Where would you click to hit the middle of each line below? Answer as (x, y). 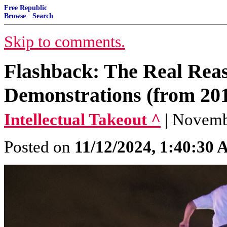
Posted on (39, 147)
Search (43, 16)
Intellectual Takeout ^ (82, 120)
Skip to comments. (65, 42)
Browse (15, 16)
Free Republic (26, 8)
